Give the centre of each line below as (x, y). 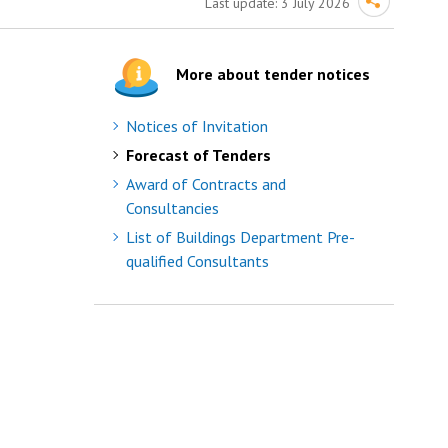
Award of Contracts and (206, 184)
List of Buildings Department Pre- (241, 237)
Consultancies (173, 208)
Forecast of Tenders (199, 155)
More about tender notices (273, 74)
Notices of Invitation (197, 126)
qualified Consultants (198, 261)
